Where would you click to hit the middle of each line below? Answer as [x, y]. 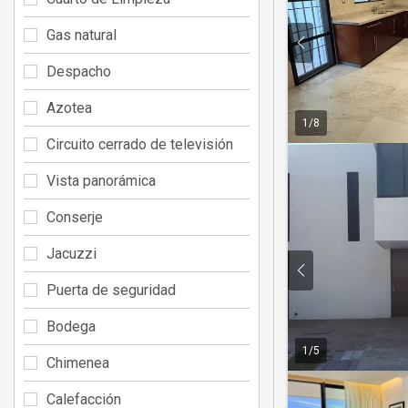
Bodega [71, 326]
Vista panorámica [101, 180]
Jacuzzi [71, 253]
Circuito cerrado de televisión [140, 144]
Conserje [75, 217]
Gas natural [82, 35]
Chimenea [78, 362]
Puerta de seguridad [111, 290]
